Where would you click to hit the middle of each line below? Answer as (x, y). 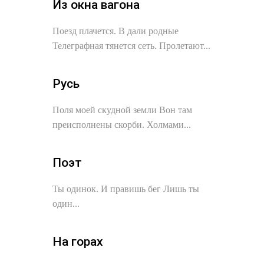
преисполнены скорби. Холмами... (122, 125)
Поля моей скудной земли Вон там (122, 110)
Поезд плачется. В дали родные (115, 31)
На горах (78, 242)
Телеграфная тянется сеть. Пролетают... (131, 46)
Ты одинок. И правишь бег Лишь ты (126, 189)
